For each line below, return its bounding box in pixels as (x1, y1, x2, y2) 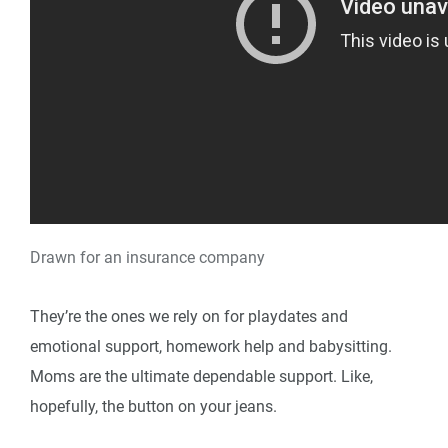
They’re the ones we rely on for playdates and (30, 306, 348, 326)
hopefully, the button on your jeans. (30, 396, 277, 416)
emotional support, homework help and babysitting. (30, 336, 392, 356)
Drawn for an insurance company (30, 247, 265, 267)
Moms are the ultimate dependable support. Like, (30, 366, 373, 386)
